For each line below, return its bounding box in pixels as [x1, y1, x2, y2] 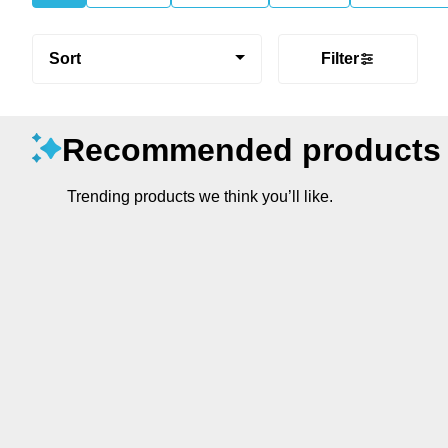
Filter [321, 49, 359, 67]
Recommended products [62, 131, 441, 168]
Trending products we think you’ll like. [67, 187, 333, 205]
